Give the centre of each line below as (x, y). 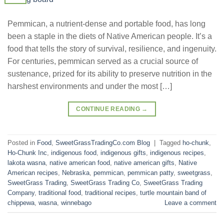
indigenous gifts (123, 152)
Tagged (171, 142)
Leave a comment (190, 202)
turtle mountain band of (173, 192)
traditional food (60, 192)
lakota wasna (26, 162)
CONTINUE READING (109, 109)
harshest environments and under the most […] (90, 86)
